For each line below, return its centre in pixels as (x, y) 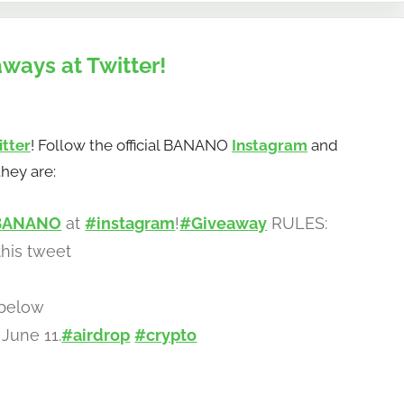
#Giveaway (224, 223)
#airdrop (96, 335)
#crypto (166, 335)
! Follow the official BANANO (131, 145)
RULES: (298, 223)
